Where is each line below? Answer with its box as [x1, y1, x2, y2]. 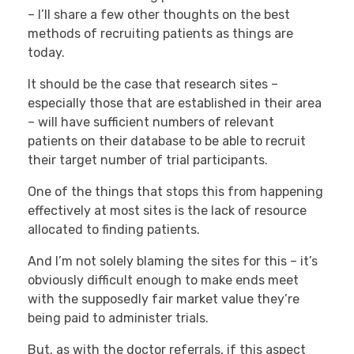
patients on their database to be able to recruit [28, 133, 306, 149]
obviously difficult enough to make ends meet [28, 272, 299, 288]
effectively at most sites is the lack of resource [28, 202, 307, 218]
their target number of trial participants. [28, 152, 268, 168]
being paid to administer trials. [28, 310, 209, 326]
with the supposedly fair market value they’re [28, 291, 299, 307]
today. [28, 44, 65, 60]
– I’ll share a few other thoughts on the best [28, 6, 290, 22]
